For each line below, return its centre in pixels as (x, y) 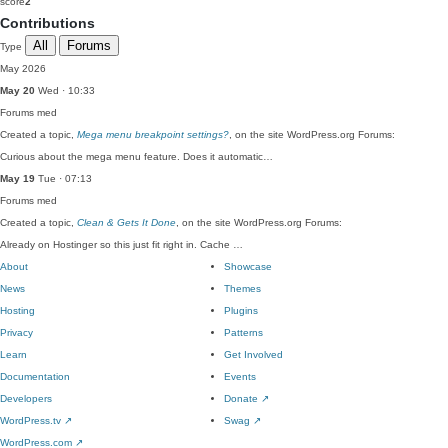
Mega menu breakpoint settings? (153, 134)
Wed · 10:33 (65, 90)
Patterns (243, 332)
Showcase (248, 266)
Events (240, 376)
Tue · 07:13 (63, 178)
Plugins (241, 310)
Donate (242, 398)
